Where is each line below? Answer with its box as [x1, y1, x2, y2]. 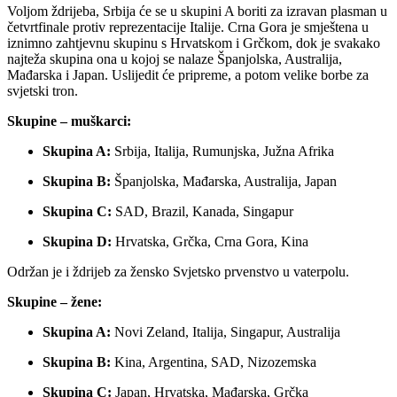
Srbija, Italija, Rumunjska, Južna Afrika [111, 143, 334, 159]
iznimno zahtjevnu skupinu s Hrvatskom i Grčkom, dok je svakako [7, 35, 380, 51]
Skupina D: [43, 233, 112, 249]
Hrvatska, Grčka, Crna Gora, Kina [112, 233, 308, 249]
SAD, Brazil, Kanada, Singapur [112, 203, 293, 219]
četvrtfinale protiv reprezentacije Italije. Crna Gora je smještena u [7, 19, 369, 35]
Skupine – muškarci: [7, 113, 131, 128]
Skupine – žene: [7, 293, 102, 309]
